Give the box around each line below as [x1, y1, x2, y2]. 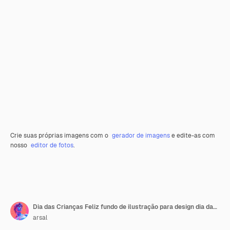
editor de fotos [31, 141, 73, 149]
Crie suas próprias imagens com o [10, 131, 110, 140]
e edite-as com [170, 131, 215, 140]
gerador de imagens [112, 131, 170, 140]
